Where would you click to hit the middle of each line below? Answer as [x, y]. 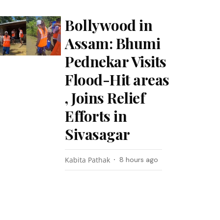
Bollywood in [109, 25]
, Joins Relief [105, 98]
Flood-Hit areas [117, 80]
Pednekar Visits [116, 61]
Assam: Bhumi [113, 43]
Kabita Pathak [88, 160]
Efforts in [96, 116]
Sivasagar [97, 134]
